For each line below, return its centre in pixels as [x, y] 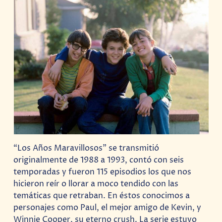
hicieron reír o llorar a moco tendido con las [96, 184]
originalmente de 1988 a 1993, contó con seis [99, 160]
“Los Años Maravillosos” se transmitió [86, 148]
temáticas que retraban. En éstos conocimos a [102, 196]
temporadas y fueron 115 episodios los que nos [103, 172]
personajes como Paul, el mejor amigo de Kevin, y [108, 208]
